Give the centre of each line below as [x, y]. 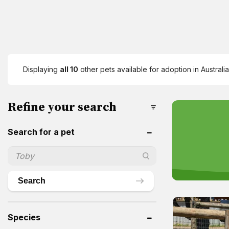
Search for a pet [41, 132]
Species [24, 217]
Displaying [41, 69]
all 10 [69, 69]
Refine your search [62, 107]
